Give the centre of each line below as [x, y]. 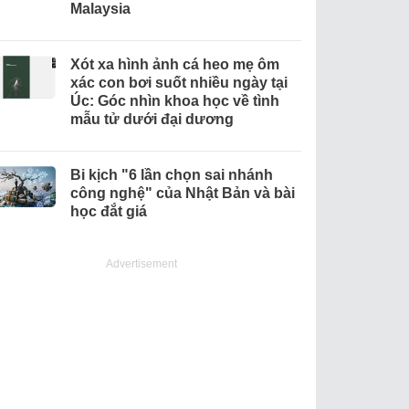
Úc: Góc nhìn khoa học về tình [174, 101]
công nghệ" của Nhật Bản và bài [182, 194]
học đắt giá [108, 212]
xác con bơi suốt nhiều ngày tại [178, 83]
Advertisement [142, 264]
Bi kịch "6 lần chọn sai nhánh [171, 175]
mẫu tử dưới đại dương [152, 120]
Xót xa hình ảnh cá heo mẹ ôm [174, 65]
